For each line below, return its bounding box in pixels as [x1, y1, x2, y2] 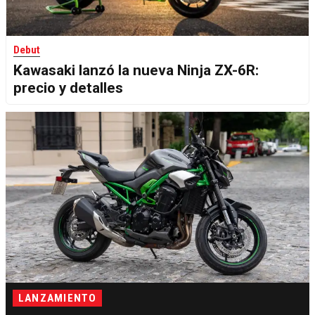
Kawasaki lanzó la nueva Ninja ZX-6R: [13, 61, 259, 79]
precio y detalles [13, 79, 123, 96]
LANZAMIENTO [18, 291, 97, 304]
